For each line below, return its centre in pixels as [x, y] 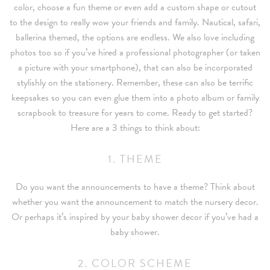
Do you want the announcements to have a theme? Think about [135, 187]
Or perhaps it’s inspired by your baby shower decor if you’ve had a [135, 217]
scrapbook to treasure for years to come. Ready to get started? [135, 113]
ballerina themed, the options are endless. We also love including [135, 38]
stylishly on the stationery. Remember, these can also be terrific [135, 83]
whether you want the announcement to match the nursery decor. [135, 202]
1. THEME [135, 159]
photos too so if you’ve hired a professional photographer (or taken [135, 53]
